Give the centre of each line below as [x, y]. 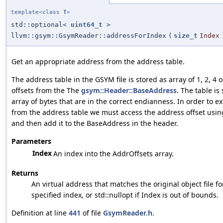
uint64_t [87, 24]
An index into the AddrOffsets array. [113, 153]
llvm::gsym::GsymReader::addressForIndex [89, 35]
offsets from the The [46, 90]
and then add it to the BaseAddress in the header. [95, 123]
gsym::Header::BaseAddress [129, 90]
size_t [186, 35]
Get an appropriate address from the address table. [98, 61]
